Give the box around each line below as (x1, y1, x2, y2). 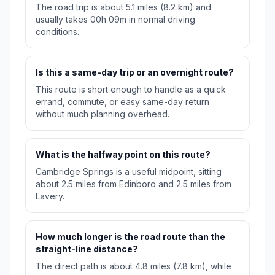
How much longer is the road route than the (36, 231, 225, 242)
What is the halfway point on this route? (36, 149, 211, 160)
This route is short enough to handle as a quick (36, 83, 226, 95)
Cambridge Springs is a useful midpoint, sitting (36, 166, 222, 177)
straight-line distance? (36, 243, 138, 254)
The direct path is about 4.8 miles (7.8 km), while (36, 260, 231, 271)
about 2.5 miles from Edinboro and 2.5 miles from (36, 178, 231, 189)
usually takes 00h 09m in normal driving (36, 14, 195, 25)
